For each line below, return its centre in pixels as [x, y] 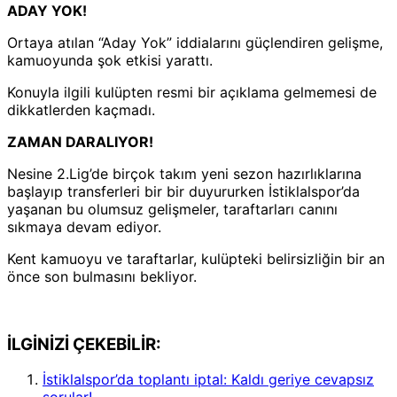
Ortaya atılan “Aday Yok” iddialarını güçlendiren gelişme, [195, 42]
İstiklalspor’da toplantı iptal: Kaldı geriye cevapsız [208, 380]
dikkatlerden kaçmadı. [81, 109]
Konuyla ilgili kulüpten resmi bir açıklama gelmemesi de [192, 92]
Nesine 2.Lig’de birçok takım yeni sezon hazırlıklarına [184, 173]
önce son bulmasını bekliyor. [102, 276]
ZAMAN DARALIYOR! [80, 141]
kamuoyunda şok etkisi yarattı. [110, 60]
